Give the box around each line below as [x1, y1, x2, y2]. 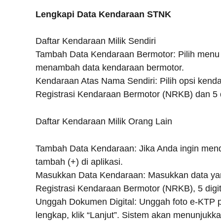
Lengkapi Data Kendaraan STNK [36, 9, 171, 19]
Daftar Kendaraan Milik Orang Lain [36, 116, 172, 127]
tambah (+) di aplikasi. [36, 156, 123, 167]
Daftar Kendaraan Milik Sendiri [36, 36, 156, 46]
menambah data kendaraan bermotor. [36, 63, 184, 73]
